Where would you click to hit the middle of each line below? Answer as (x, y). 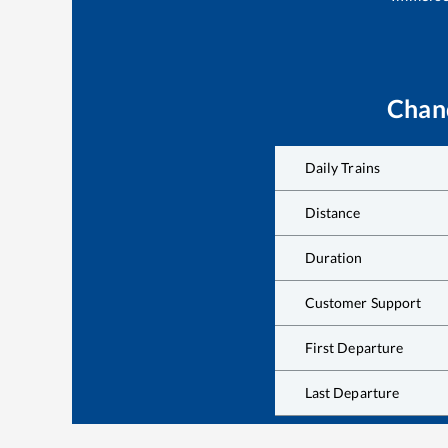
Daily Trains (342, 167)
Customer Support (363, 302)
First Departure (354, 347)
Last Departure (352, 392)
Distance (332, 212)
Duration (333, 257)
